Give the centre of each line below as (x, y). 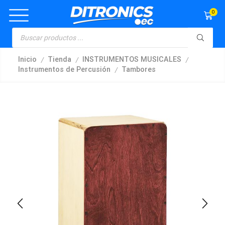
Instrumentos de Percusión (64, 70)
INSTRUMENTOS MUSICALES (132, 60)
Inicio (27, 60)
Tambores (139, 70)
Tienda (60, 60)
